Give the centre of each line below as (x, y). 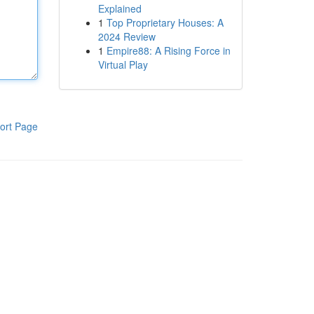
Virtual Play (123, 64)
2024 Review (127, 36)
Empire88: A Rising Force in (168, 50)
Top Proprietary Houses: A (165, 22)
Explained (120, 8)
